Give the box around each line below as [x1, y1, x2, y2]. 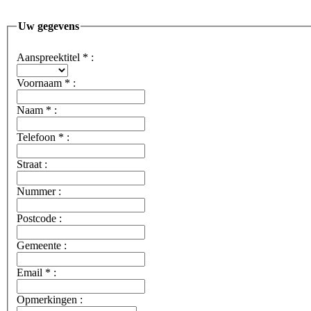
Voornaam [17, 77, 65, 90]
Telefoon [17, 131, 58, 144]
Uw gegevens [18, 20, 79, 33]
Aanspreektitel [17, 51, 83, 64]
